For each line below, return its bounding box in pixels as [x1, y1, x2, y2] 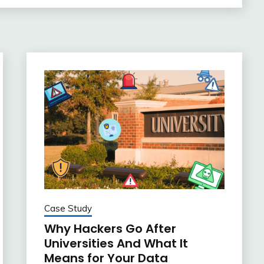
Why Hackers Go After [44, 220, 176, 237]
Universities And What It [44, 235, 188, 252]
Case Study [44, 203, 92, 214]
